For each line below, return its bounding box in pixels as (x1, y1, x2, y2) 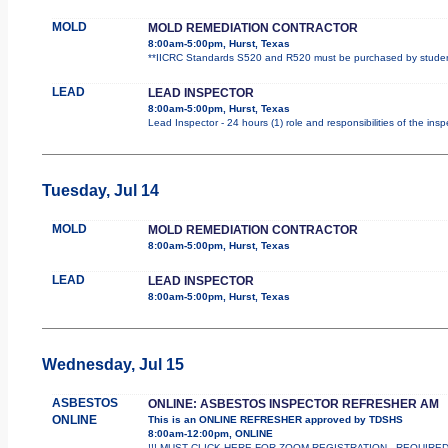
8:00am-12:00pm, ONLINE (147, 427, 273, 439)
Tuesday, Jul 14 (41, 181, 159, 199)
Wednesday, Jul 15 (41, 355, 184, 373)
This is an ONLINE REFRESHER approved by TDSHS (147, 413, 403, 425)
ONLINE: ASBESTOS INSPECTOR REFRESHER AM (147, 396, 439, 411)
